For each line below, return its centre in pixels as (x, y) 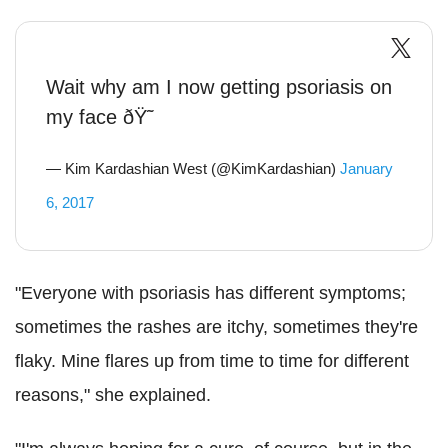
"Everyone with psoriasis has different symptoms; (210, 293)
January (366, 169)
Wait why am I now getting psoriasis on (219, 87)
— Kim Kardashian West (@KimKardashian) (193, 169)
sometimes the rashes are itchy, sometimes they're (216, 327)
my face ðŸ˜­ (100, 117)
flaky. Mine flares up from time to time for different (212, 361)
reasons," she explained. (113, 395)
